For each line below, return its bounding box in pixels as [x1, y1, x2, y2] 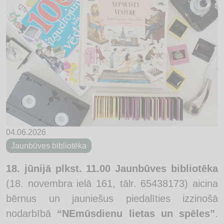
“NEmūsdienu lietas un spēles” [57, 208, 215, 219]
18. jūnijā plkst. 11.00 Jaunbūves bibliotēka [6, 163, 218, 174]
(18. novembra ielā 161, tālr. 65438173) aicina [6, 178, 218, 189]
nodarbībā [6, 208, 57, 219]
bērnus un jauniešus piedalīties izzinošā [6, 193, 218, 204]
